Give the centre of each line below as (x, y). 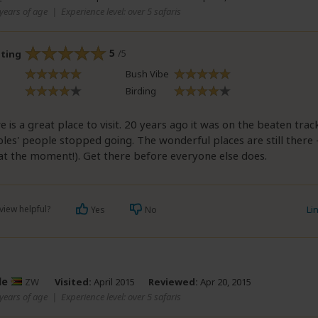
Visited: (73, 281)
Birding (141, 91)
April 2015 (113, 281)
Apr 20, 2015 (225, 281)
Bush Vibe (147, 73)
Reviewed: (173, 281)
